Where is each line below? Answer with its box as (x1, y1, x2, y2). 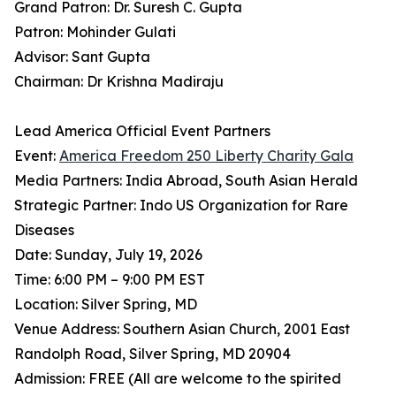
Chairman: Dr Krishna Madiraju (14, 72, 224, 91)
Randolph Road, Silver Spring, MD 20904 (14, 345, 291, 363)
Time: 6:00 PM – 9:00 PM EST (14, 270, 205, 289)
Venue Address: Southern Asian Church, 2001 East (14, 320, 350, 339)
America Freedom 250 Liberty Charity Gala (59, 147, 354, 165)
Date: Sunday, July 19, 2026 (14, 246, 202, 264)
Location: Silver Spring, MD (14, 295, 197, 314)
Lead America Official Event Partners (14, 122, 270, 141)
